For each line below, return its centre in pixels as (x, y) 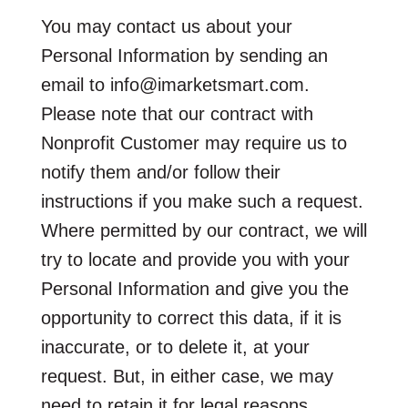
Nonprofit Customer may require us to (194, 143)
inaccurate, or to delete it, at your (175, 347)
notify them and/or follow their (160, 172)
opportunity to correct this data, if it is (191, 317)
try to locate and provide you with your (195, 259)
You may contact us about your (166, 26)
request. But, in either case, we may (187, 376)
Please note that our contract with (177, 113)
